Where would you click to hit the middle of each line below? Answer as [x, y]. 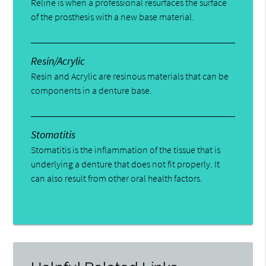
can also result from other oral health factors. [117, 178]
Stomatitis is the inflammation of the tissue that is [126, 149]
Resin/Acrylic [58, 61]
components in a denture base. [92, 90]
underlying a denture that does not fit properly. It [126, 164]
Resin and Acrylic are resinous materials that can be [130, 76]
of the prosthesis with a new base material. [113, 16]
